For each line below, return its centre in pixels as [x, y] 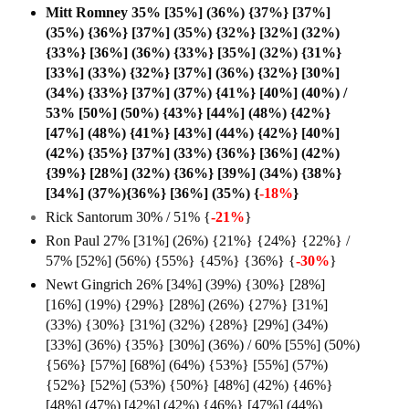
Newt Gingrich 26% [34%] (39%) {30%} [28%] [185, 284]
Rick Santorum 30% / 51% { [128, 216]
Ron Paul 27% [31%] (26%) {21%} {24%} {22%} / [198, 240]
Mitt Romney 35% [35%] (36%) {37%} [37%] [188, 12]
